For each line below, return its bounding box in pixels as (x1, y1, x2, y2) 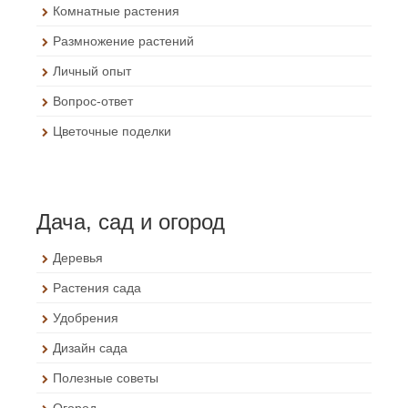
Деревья (53, 250, 103, 265)
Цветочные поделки (53, 123, 171, 138)
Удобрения (53, 310, 118, 325)
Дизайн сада (53, 340, 127, 355)
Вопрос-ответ (53, 93, 133, 108)
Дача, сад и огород (36, 209, 225, 234)
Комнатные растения (53, 3, 179, 18)
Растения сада (53, 280, 141, 295)
